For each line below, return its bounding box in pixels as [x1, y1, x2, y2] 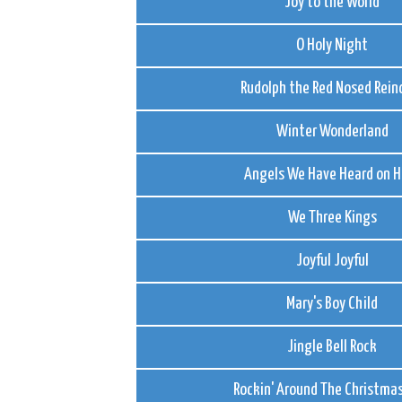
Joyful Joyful [295, 252, 369, 269]
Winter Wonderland [275, 123, 389, 140]
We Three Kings [287, 209, 377, 226]
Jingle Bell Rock [287, 338, 378, 355]
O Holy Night [296, 37, 369, 54]
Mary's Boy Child [286, 295, 379, 312]
